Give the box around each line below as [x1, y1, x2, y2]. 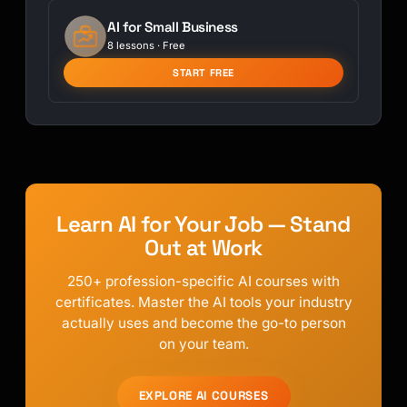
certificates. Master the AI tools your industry [55, 293, 352, 311]
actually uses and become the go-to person [61, 313, 346, 332]
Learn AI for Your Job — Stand [56, 209, 351, 238]
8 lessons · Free [107, 38, 185, 52]
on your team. [158, 334, 249, 352]
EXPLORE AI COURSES [138, 387, 269, 403]
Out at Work [144, 233, 263, 262]
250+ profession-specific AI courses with [67, 272, 340, 290]
